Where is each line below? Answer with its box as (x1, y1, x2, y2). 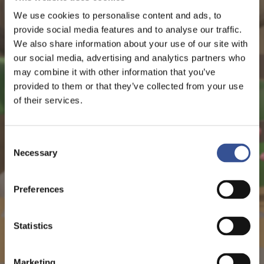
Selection (4, 150, 40, 160)
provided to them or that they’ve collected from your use (14, 81, 243, 91)
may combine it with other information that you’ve (14, 67, 216, 77)
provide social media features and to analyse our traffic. (14, 24, 242, 35)
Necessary (14, 147, 57, 158)
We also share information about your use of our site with (14, 38, 248, 49)
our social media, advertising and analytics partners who (14, 52, 245, 63)
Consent (4, 136, 37, 146)
